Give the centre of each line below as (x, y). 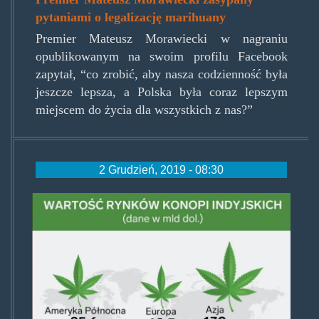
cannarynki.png (103, 205)
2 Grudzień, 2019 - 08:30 (161, 170)
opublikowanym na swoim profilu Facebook (161, 57)
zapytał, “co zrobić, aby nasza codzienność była (161, 74)
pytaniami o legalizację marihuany (131, 17)
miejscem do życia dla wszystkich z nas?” (144, 110)
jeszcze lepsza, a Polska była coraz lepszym (161, 92)
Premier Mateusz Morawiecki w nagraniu (161, 39)
